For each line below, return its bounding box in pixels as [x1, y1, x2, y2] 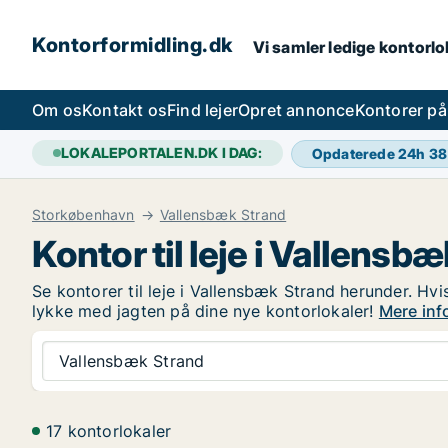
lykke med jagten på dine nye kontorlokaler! [32, 301, 379, 321]
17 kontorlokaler [46, 421, 172, 441]
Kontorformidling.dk [32, 33, 233, 57]
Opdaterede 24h [311, 145, 429, 162]
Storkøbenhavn [32, 206, 135, 223]
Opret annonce [238, 100, 355, 120]
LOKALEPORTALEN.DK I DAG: [61, 144, 262, 161]
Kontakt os [82, 100, 167, 120]
